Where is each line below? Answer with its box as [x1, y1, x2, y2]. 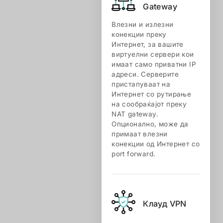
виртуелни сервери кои [111, 50, 194, 58]
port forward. [111, 150, 156, 158]
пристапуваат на [111, 80, 171, 88]
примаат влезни [111, 130, 168, 138]
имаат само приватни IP [111, 60, 196, 68]
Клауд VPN [143, 198, 187, 209]
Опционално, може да [111, 120, 189, 128]
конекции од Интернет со [111, 140, 200, 148]
